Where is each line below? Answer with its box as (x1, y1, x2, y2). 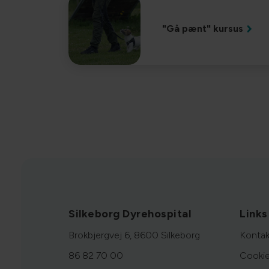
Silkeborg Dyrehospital (68, 207, 191, 221)
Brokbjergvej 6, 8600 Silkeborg (68, 229, 200, 241)
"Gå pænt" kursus (162, 23, 243, 35)
